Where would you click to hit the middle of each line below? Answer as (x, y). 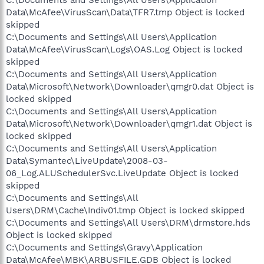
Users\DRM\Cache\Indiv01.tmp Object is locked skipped (125, 210)
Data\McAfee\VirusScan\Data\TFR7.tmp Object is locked (125, 12)
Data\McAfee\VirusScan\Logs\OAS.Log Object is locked (124, 49)
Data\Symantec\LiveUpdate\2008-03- (87, 161)
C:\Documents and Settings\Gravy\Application (104, 247)
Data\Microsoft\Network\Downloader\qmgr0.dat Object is (130, 87)
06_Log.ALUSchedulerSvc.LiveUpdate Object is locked (122, 173)
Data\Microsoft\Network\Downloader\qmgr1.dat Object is (129, 124)
